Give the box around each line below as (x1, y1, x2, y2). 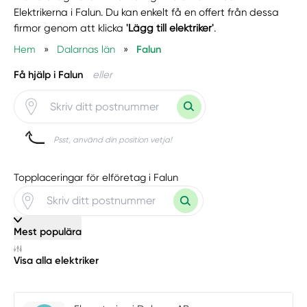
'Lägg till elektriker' (126, 22, 214, 35)
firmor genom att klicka (14, 22, 127, 35)
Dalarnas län (57, 43, 116, 56)
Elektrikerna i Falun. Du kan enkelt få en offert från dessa (14, 6, 280, 19)
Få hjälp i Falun (14, 68, 84, 81)
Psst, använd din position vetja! (53, 135, 173, 145)
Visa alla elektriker (14, 254, 99, 267)
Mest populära (14, 225, 82, 238)
